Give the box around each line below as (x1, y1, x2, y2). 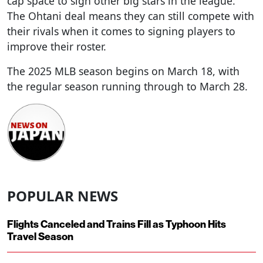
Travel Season (7, 231, 73, 244)
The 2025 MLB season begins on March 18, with (7, 64, 240, 79)
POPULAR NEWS (7, 186, 118, 206)
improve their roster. (7, 39, 106, 54)
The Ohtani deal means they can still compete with (7, 9, 254, 23)
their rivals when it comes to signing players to (7, 24, 235, 39)
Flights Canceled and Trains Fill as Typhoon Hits (7, 218, 226, 231)
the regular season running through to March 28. (7, 79, 248, 94)
